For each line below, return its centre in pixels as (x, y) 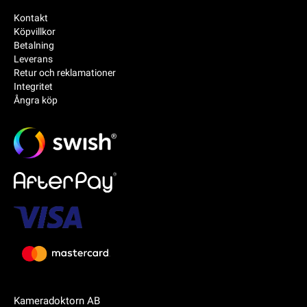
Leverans (33, 59)
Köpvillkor (35, 31)
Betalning (34, 45)
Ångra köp (36, 100)
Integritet (33, 86)
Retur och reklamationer (65, 72)
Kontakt (31, 17)
